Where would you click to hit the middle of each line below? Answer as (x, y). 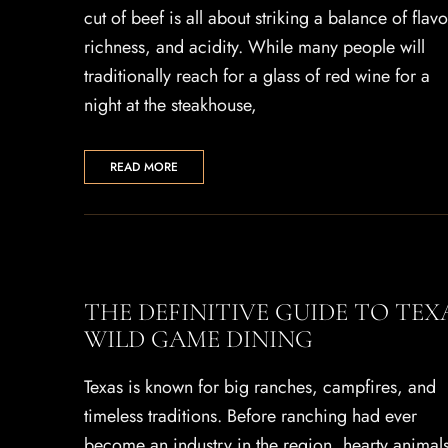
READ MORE (144, 167)
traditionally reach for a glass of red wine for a (257, 76)
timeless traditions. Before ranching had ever (250, 416)
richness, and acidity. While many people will (254, 47)
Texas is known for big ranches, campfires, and (260, 387)
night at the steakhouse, (170, 105)
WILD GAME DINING (198, 339)
